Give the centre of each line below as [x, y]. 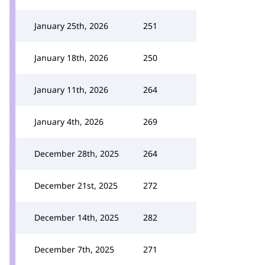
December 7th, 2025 [74, 249]
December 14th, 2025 [77, 217]
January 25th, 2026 [71, 26]
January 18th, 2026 [71, 58]
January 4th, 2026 [69, 122]
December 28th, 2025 [77, 153]
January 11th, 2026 [71, 90]
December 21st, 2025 [76, 185]
